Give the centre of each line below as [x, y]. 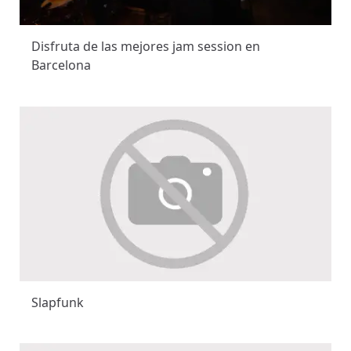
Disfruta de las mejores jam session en [146, 47]
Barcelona [61, 65]
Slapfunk [58, 303]
